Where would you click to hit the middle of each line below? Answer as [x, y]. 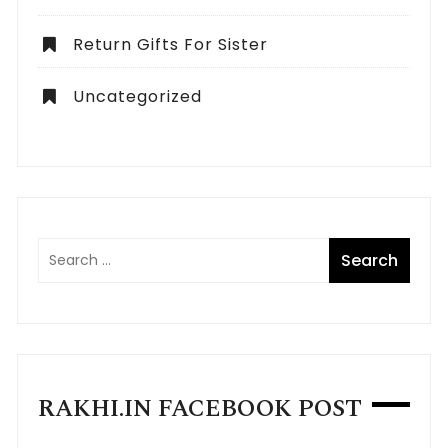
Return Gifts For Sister [171, 45]
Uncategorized [138, 97]
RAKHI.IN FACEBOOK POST [200, 409]
